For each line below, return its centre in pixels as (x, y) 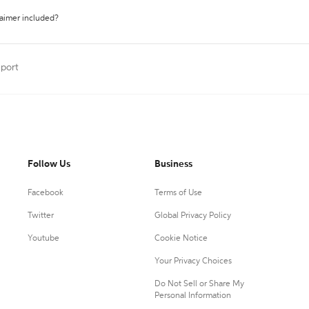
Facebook (46, 193)
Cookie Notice (181, 239)
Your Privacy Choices (193, 261)
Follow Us (49, 164)
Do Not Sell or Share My (199, 284)
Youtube (43, 239)
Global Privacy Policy (192, 216)
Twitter (41, 216)
